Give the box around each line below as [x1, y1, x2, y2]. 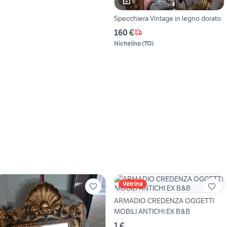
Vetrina [122, 179, 143, 187]
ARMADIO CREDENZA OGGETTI [113, 196, 214, 205]
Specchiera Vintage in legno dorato [113, 13, 221, 23]
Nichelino [113, 39, 141, 47]
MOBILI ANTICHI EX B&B [113, 206, 190, 216]
